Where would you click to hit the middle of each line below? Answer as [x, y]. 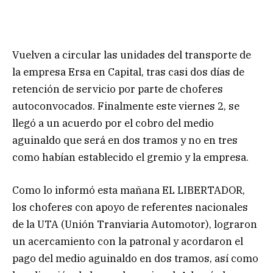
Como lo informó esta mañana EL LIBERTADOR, [129, 190]
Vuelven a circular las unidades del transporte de [132, 55]
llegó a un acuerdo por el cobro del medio [113, 123]
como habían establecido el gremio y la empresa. [130, 157]
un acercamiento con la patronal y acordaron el [128, 241]
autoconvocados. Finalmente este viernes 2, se [126, 106]
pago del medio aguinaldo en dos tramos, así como [135, 258]
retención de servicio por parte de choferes [118, 89]
